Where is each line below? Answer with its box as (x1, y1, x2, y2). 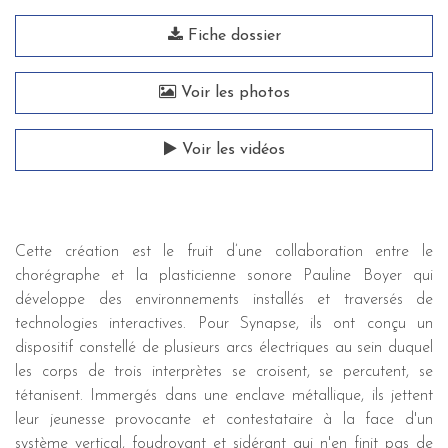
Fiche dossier (182, 28, 281, 44)
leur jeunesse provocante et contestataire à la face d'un (15, 412, 433, 428)
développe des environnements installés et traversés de (15, 292, 433, 308)
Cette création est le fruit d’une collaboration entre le (15, 244, 433, 260)
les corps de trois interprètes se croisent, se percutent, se (15, 364, 433, 380)
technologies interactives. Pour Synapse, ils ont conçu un (15, 316, 433, 332)
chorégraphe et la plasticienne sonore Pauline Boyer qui (15, 268, 433, 284)
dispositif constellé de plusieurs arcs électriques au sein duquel (15, 340, 433, 356)
